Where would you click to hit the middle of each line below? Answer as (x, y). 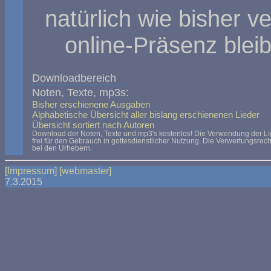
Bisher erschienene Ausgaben (91, 104)
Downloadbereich (74, 78)
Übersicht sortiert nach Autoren (93, 125)
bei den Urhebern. (62, 148)
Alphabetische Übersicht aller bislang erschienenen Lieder (146, 115)
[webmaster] (85, 171)
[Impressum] (31, 171)
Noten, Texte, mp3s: (80, 92)
